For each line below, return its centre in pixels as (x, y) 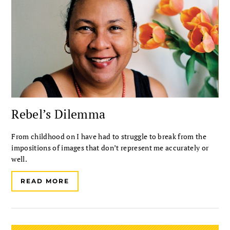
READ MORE (45, 181)
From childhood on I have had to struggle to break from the (109, 137)
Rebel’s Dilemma (59, 114)
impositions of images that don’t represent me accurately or (110, 148)
